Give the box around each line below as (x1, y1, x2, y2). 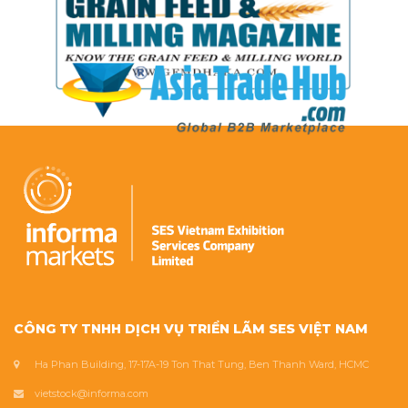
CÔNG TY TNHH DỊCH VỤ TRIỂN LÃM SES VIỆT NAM (14, 320, 368, 337)
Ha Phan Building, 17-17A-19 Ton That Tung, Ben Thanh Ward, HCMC (35, 357, 369, 371)
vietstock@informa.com (35, 386, 148, 400)
